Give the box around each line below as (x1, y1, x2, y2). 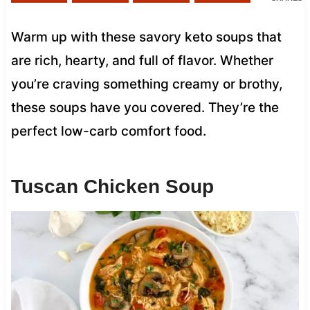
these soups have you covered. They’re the (10, 99, 279, 116)
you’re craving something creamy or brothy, (10, 75, 282, 92)
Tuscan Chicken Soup (10, 175, 214, 197)
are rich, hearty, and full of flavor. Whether (10, 52, 273, 69)
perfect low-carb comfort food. (10, 122, 206, 139)
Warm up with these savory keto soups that (10, 28, 282, 45)
